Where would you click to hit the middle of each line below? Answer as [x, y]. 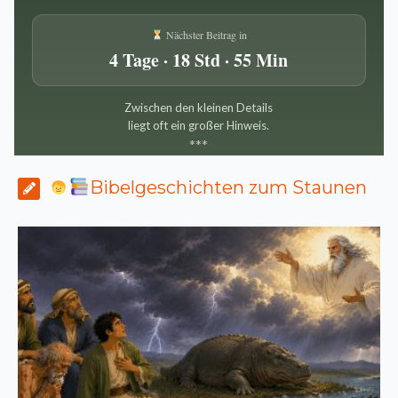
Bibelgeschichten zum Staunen [228, 188]
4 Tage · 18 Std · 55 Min [199, 60]
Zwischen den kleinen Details [199, 108]
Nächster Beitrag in [205, 35]
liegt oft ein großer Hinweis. [199, 126]
